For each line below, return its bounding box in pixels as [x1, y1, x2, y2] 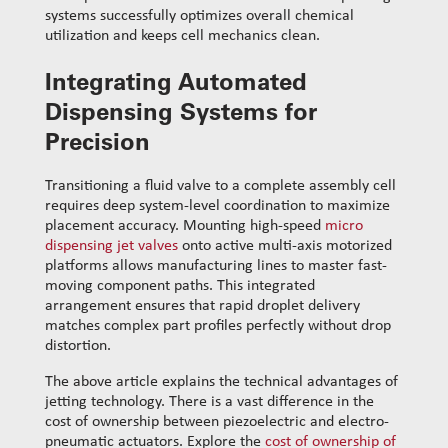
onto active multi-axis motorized [178, 237, 392, 254]
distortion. [45, 337, 111, 354]
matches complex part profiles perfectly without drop [45, 317, 391, 334]
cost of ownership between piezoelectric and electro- [45, 413, 389, 430]
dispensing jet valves [45, 237, 178, 254]
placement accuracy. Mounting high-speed [45, 217, 325, 234]
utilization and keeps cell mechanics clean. [45, 28, 320, 45]
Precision [45, 125, 150, 156]
